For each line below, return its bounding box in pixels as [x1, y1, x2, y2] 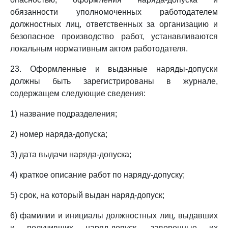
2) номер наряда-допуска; [10, 130, 107, 138]
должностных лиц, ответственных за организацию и [10, 20, 218, 28]
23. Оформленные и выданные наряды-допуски [10, 65, 218, 73]
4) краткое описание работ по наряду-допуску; [10, 170, 185, 179]
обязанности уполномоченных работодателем [10, 8, 218, 16]
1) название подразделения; [10, 109, 117, 118]
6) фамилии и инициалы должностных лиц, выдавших [10, 211, 218, 220]
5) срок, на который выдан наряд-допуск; [10, 191, 164, 199]
